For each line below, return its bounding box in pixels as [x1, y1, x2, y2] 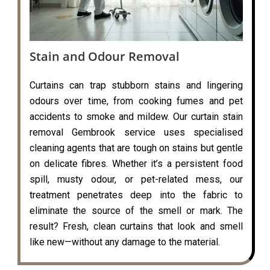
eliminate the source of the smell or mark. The [30, 205, 243, 217]
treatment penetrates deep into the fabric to [30, 189, 243, 201]
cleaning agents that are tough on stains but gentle [30, 142, 243, 154]
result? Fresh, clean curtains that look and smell [30, 221, 243, 233]
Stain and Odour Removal [30, 48, 180, 65]
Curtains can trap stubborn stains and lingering [30, 80, 243, 92]
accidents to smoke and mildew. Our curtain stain [30, 111, 243, 123]
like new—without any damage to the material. [30, 236, 220, 248]
